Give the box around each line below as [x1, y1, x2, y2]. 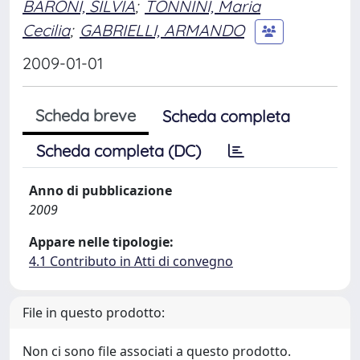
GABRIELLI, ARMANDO [80, 19, 244, 40]
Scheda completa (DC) [36, 141, 201, 161]
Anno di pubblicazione [29, 182, 172, 199]
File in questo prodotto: [22, 304, 165, 321]
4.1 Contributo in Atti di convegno [29, 252, 233, 270]
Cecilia [22, 19, 70, 40]
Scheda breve [35, 105, 136, 125]
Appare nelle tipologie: [29, 233, 174, 251]
